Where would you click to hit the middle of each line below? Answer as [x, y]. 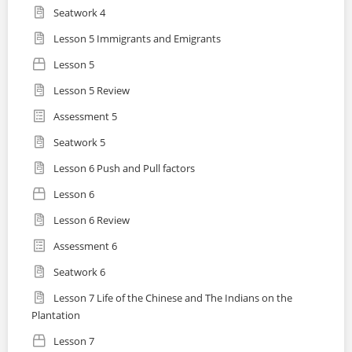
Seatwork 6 [79, 272]
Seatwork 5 [79, 143]
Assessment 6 [85, 246]
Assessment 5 [85, 117]
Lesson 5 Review [92, 91]
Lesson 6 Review [92, 220]
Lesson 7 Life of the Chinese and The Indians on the [75, 298]
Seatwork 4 [79, 13]
